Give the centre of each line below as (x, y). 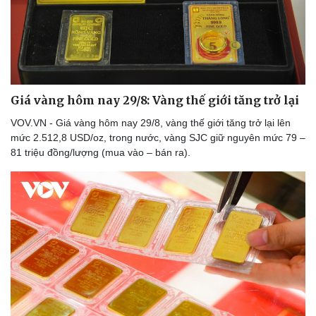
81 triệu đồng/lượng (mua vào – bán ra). (101, 153)
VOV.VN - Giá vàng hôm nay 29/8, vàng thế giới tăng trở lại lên (151, 123)
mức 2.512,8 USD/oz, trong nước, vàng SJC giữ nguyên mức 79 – (158, 138)
